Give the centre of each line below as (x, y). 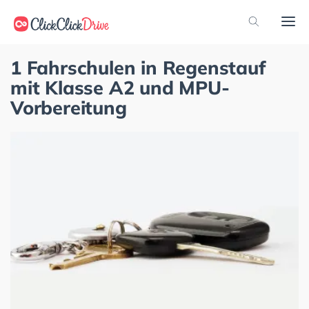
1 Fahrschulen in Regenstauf (138, 68)
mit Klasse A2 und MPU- (120, 88)
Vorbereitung (69, 108)
